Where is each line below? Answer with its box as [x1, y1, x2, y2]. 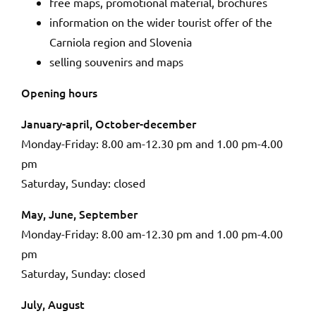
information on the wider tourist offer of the [49, 15, 272, 30]
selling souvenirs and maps [49, 54, 183, 69]
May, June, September [21, 206, 138, 222]
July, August [21, 296, 85, 312]
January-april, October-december [21, 116, 196, 132]
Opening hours [21, 85, 97, 101]
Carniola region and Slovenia [49, 35, 192, 49]
